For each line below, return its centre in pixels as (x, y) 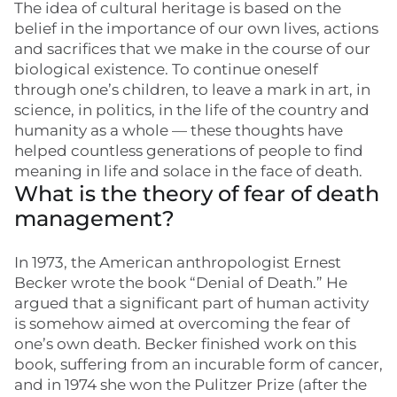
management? (94, 218)
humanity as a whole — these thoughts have (179, 130)
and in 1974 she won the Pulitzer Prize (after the (191, 385)
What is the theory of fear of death (197, 194)
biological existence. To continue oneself (166, 69)
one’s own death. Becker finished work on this (185, 344)
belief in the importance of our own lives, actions (196, 28)
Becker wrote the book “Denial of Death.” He (181, 283)
